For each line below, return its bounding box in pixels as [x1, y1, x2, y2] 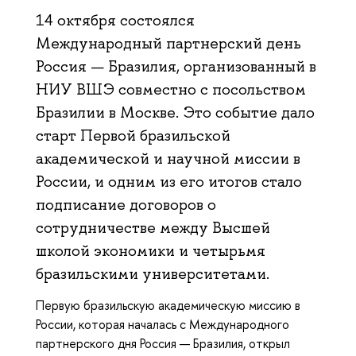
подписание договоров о [36, 194, 216, 215]
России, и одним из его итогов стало [36, 171, 302, 192]
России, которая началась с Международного [36, 315, 289, 333]
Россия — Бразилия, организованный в [36, 56, 316, 76]
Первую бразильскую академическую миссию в [36, 296, 300, 314]
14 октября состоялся [36, 10, 195, 30]
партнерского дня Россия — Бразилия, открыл [36, 334, 290, 352]
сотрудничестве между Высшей [36, 217, 270, 238]
